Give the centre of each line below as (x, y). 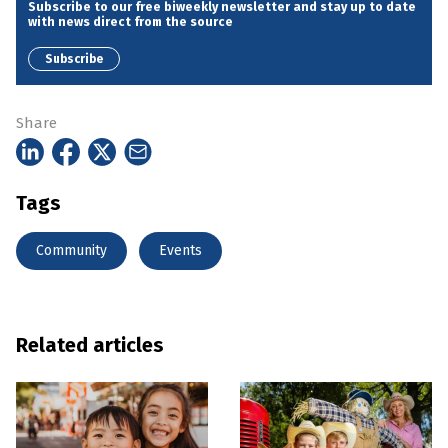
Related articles (90, 344)
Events (180, 250)
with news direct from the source (130, 22)
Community (71, 250)
